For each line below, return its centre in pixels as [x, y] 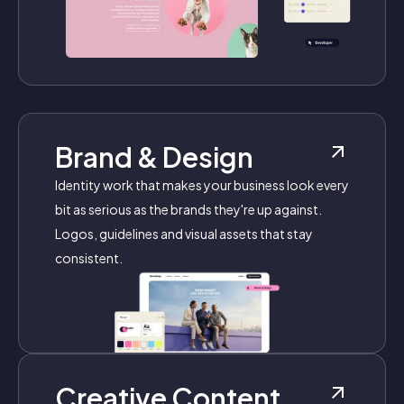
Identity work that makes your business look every [202, 184]
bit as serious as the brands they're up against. [188, 209]
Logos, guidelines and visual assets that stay [184, 233]
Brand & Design [154, 156]
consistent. [89, 257]
